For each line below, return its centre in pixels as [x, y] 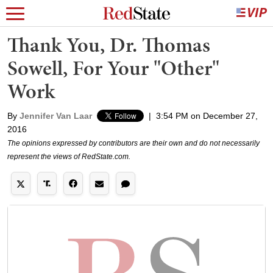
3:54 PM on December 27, [207, 116]
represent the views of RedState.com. [69, 157]
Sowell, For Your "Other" [113, 68]
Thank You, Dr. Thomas [109, 45]
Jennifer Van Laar [56, 116]
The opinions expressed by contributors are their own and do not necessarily [133, 143]
